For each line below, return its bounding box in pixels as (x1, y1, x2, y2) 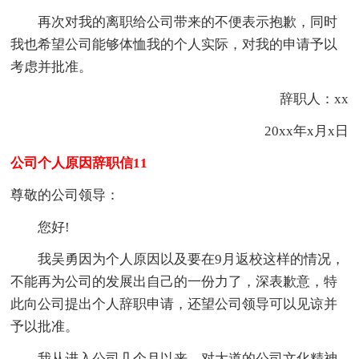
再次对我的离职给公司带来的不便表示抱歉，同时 (10, 14, 338, 30)
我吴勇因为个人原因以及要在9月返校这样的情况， (10, 251, 345, 267)
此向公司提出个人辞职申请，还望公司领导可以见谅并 (10, 296, 338, 312)
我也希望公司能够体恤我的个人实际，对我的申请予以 (10, 36, 338, 52)
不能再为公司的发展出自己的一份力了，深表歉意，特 (10, 273, 338, 289)
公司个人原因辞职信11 (10, 155, 148, 171)
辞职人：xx (252, 91, 349, 107)
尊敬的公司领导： (10, 187, 120, 203)
